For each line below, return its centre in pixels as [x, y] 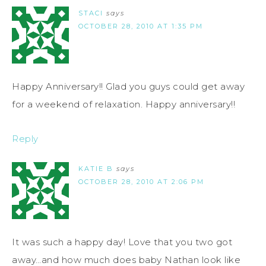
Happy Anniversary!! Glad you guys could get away [128, 87]
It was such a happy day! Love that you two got [122, 242]
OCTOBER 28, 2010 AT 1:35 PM [141, 26]
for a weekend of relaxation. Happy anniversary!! [123, 104]
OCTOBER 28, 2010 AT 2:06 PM [141, 182]
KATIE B [96, 169]
